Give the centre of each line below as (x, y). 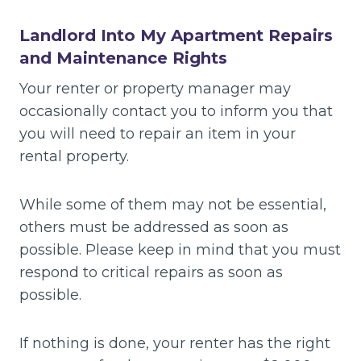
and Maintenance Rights (123, 58)
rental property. (74, 156)
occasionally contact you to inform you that (176, 111)
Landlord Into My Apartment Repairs (176, 35)
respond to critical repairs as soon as (151, 272)
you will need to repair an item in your (158, 133)
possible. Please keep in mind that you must (180, 249)
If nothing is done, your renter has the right (175, 343)
